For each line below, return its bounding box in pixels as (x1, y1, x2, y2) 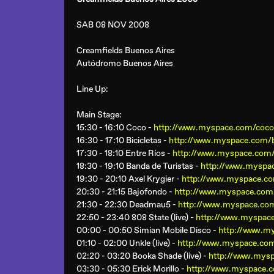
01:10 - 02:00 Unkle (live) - (76, 238, 177, 248)
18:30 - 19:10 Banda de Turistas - (76, 161, 201, 171)
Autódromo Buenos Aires (76, 58, 173, 68)
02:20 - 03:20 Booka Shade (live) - (76, 251, 209, 261)
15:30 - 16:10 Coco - (76, 122, 154, 133)
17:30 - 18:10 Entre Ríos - (76, 148, 172, 158)
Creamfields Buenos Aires (76, 45, 175, 56)
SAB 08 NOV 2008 (76, 20, 149, 30)
